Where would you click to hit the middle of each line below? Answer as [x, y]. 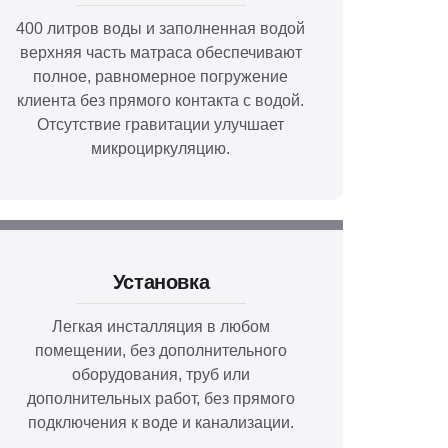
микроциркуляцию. [161, 148]
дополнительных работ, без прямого [160, 398]
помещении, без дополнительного [160, 350]
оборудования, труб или [160, 374]
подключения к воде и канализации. [160, 422]
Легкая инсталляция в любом [160, 326]
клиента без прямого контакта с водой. [161, 100]
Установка [161, 282]
